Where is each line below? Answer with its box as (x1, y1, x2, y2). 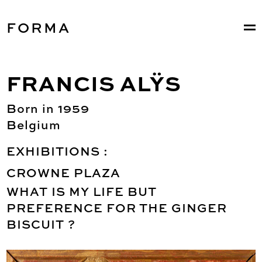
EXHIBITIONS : (6, 143, 109, 160)
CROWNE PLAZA (6, 164, 121, 181)
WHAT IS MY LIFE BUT (6, 183, 157, 200)
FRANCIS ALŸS (6, 68, 182, 98)
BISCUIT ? (6, 216, 76, 233)
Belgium (6, 116, 61, 133)
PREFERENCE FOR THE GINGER (6, 199, 227, 216)
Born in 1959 (6, 100, 90, 117)
